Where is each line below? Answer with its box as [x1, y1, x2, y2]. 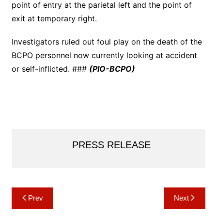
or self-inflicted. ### [11, 64, 89, 74]
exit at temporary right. [11, 14, 97, 24]
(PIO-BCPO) [89, 64, 135, 74]
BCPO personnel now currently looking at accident [11, 50, 197, 61]
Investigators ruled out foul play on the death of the [11, 37, 202, 47]
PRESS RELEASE [72, 139, 151, 151]
